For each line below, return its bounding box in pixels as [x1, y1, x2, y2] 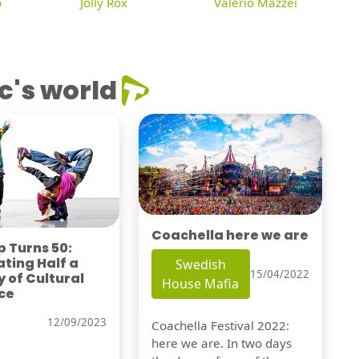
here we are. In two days [151, 335, 292, 352]
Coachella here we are [151, 226, 309, 245]
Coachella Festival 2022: [151, 317, 289, 334]
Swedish [175, 256, 226, 274]
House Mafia [162, 275, 240, 293]
